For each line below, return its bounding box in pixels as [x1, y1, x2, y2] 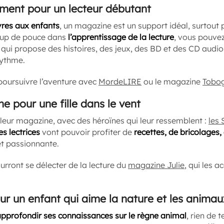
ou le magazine [141, 76, 202, 86]
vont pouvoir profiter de [40, 127, 134, 137]
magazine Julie [128, 160, 184, 170]
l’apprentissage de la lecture [68, 32, 174, 42]
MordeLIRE [98, 76, 141, 86]
